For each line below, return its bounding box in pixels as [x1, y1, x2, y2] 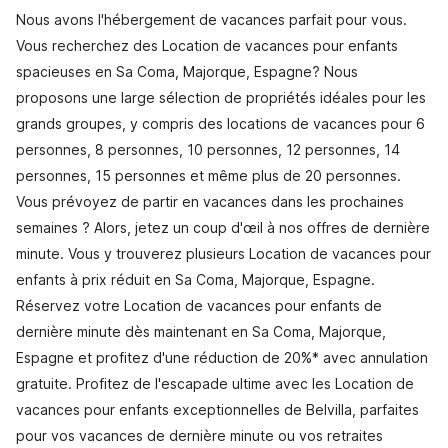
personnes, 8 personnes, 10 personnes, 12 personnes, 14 [16, 141, 400, 158]
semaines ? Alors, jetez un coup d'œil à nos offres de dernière [16, 219, 430, 236]
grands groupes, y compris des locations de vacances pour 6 [16, 115, 425, 132]
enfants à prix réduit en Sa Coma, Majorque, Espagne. [16, 271, 375, 288]
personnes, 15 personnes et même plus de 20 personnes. [16, 167, 401, 184]
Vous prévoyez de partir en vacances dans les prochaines [16, 193, 404, 210]
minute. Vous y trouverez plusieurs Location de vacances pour [16, 245, 431, 262]
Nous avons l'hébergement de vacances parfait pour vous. [16, 11, 407, 28]
